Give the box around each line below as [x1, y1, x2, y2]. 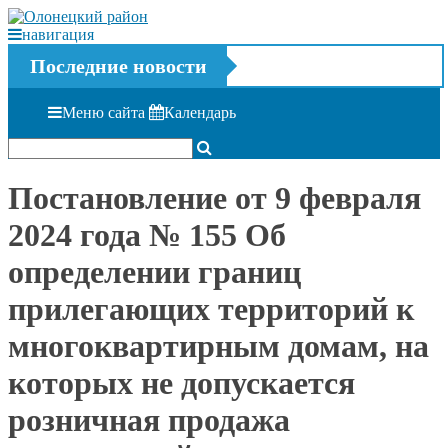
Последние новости [30, 55, 207, 77]
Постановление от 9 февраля [8, 180, 421, 217]
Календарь [164, 104, 236, 120]
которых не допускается [8, 365, 355, 402]
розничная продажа [8, 402, 290, 439]
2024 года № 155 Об [8, 217, 286, 254]
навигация [22, 26, 94, 43]
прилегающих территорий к [8, 291, 414, 328]
